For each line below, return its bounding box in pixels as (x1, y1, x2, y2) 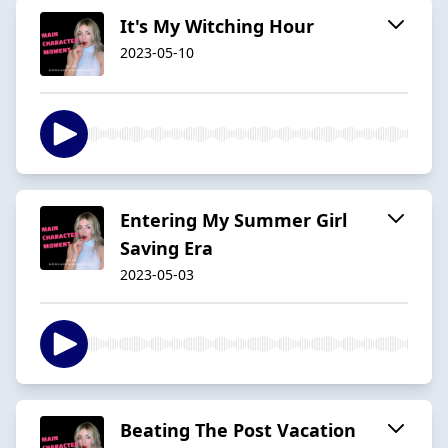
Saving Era (120, 235, 213, 260)
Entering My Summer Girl (120, 207, 347, 232)
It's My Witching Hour (120, 13, 314, 38)
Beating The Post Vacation (120, 417, 356, 442)
